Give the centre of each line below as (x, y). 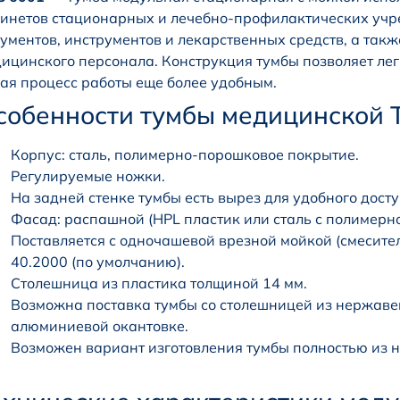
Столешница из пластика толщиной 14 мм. (159, 283)
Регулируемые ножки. (88, 176)
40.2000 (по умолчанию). (98, 262)
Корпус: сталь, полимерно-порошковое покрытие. (185, 155)
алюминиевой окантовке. (100, 326)
